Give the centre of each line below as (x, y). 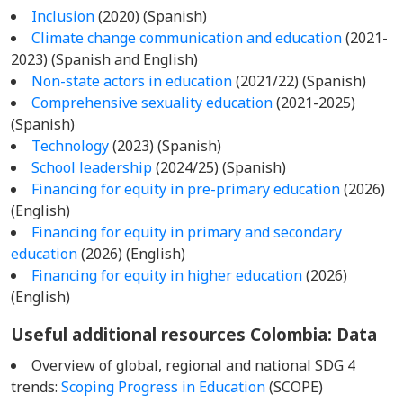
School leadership (92, 167)
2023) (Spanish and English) (104, 59)
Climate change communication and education (187, 38)
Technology (70, 146)
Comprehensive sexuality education (152, 103)
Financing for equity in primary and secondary (187, 232)
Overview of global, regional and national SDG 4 (193, 365)
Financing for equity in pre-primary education (188, 189)
